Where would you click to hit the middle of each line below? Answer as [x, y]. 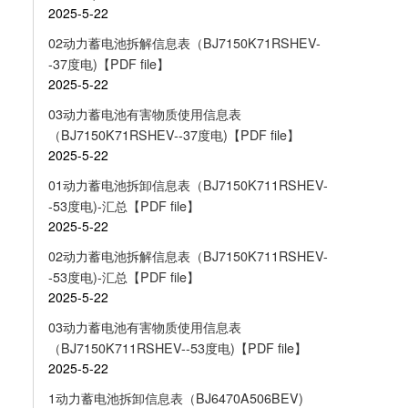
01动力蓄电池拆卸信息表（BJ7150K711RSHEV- [188, 184]
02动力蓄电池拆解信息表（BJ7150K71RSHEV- [184, 43]
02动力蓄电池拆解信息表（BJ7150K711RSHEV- [188, 255]
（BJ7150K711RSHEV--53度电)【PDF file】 [177, 347]
